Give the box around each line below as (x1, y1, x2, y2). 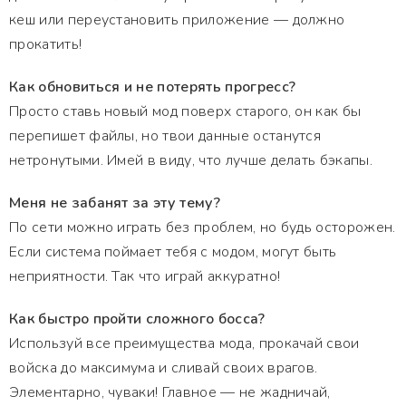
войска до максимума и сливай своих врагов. (9, 358, 318, 378)
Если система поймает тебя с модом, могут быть (9, 242, 337, 262)
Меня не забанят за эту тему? (9, 193, 220, 213)
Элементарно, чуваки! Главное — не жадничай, (9, 382, 331, 402)
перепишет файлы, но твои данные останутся (9, 126, 322, 146)
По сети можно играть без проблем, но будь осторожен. (9, 217, 396, 237)
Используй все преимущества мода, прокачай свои (9, 333, 360, 353)
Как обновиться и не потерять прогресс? (9, 77, 296, 97)
